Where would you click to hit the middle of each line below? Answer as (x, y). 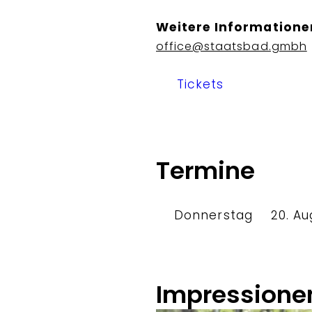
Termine (205, 171)
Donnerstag (213, 215)
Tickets (201, 84)
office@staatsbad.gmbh (232, 46)
